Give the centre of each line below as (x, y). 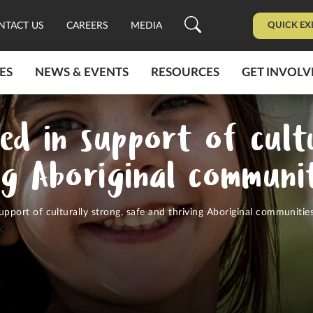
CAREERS (87, 26)
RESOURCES (185, 73)
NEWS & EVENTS (81, 73)
